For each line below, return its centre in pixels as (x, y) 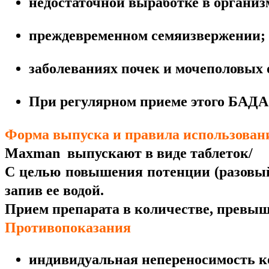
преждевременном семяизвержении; (147, 36)
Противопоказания (68, 228)
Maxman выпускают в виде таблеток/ (129, 153)
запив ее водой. (56, 191)
